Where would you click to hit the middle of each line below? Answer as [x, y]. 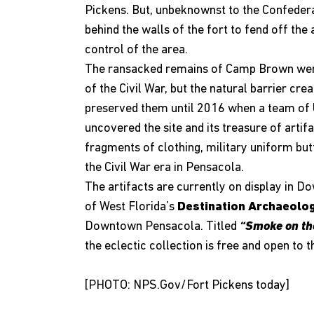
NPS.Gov [157, 286]
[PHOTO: [109, 286]
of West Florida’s [131, 207]
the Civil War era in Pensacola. [166, 168]
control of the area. [138, 50]
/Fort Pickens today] [235, 286]
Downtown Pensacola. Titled [162, 227]
